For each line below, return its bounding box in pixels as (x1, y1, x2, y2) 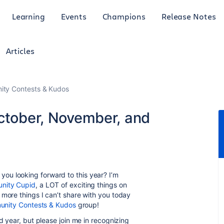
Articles (6, 45, 34, 56)
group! (75, 200, 99, 209)
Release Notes (161, 10, 216, 21)
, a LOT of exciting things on (35, 180, 127, 189)
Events (61, 10, 86, 21)
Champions (102, 10, 145, 21)
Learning (11, 10, 45, 21)
